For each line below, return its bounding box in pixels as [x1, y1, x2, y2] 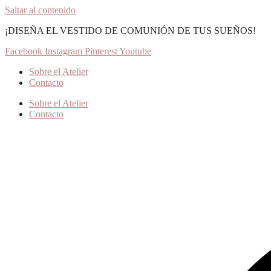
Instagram [45, 46, 82, 56]
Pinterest [85, 46, 117, 56]
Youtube [119, 46, 151, 56]
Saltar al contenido [5, 5, 76, 15]
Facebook [5, 46, 42, 56]
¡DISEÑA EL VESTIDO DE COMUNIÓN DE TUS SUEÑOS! [5, 25, 256, 36]
